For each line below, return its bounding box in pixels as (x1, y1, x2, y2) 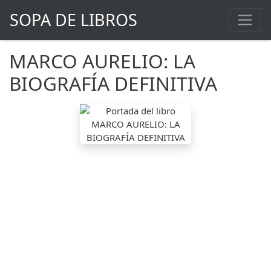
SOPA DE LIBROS (10, 8, 137, 31)
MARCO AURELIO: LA (9, 48, 195, 74)
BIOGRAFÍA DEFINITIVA (9, 70, 217, 97)
